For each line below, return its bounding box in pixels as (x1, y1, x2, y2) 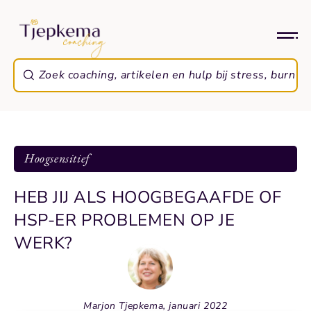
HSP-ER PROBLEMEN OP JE (14, 209, 235, 231)
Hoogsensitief (24, 150, 90, 166)
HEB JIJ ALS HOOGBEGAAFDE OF (14, 186, 282, 208)
